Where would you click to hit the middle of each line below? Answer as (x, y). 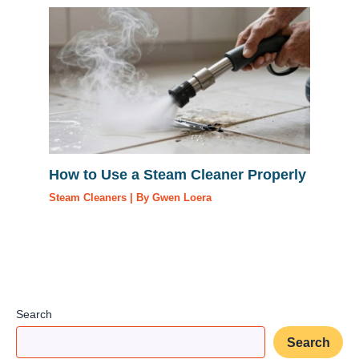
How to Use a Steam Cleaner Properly (178, 174)
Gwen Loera (182, 197)
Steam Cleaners (88, 197)
